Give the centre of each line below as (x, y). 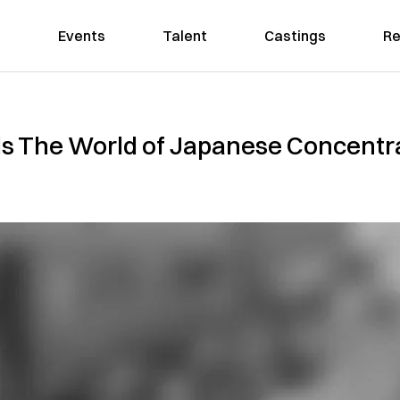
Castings (295, 36)
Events (81, 36)
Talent (184, 36)
